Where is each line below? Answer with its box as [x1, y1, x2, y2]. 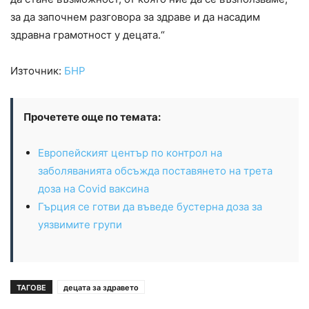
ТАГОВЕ [17, 283, 46, 293]
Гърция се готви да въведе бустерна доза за [38, 200, 262, 214]
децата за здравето [63, 283, 139, 293]
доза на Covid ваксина [38, 182, 149, 196]
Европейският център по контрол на [38, 146, 222, 160]
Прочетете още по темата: [23, 110, 161, 124]
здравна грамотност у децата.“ [10, 28, 165, 42]
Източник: [10, 64, 64, 78]
